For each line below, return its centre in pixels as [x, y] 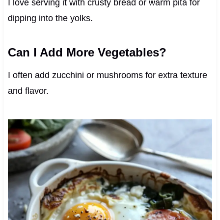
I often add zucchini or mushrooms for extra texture [107, 75]
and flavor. [28, 91]
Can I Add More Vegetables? [87, 52]
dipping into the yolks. [50, 18]
